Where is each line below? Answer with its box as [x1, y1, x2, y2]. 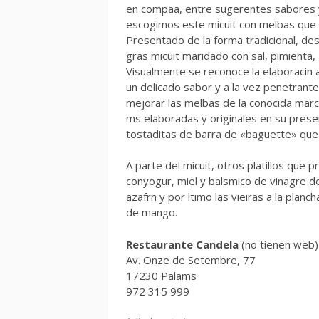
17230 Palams [126, 268, 197, 283]
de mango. [126, 205, 177, 219]
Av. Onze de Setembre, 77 [126, 252, 256, 267]
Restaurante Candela [126, 236, 239, 251]
